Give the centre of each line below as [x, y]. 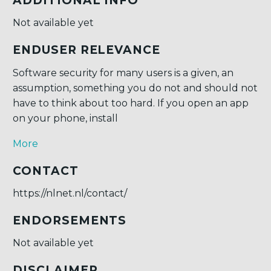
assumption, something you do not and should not [135, 88]
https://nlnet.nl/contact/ [70, 194]
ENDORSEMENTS [70, 220]
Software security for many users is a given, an [123, 73]
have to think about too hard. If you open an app [131, 103]
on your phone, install [65, 118]
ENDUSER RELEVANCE [87, 50]
